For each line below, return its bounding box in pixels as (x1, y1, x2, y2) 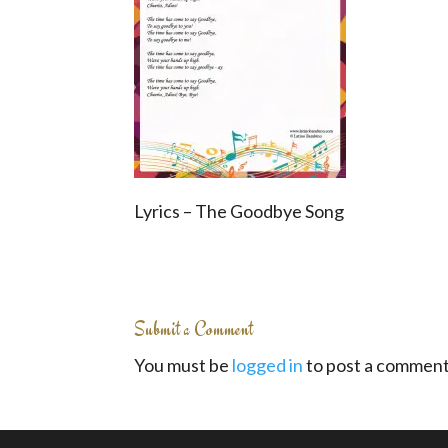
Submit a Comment (134, 315, 254, 342)
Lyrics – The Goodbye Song (134, 200, 345, 222)
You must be (134, 354, 233, 376)
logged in (232, 354, 304, 376)
